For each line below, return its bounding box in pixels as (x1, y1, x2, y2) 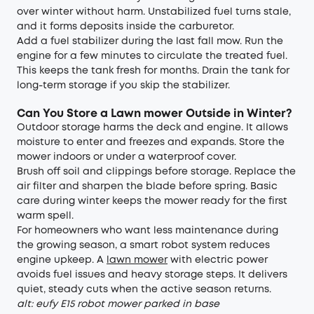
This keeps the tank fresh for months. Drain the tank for (17, 67, 289, 75)
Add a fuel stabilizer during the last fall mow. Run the (17, 37, 283, 46)
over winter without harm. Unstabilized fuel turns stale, (17, 8, 291, 16)
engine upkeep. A (17, 256, 107, 264)
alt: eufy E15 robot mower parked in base (17, 300, 219, 308)
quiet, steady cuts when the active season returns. (17, 285, 271, 294)
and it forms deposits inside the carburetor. (17, 22, 234, 31)
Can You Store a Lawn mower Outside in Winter (17, 109, 286, 119)
